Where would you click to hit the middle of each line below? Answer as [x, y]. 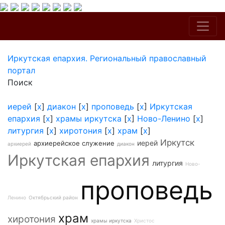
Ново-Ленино [164, 119]
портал [21, 70]
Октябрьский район [53, 197]
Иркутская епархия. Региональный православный [107, 58]
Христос [144, 220]
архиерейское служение [74, 143]
